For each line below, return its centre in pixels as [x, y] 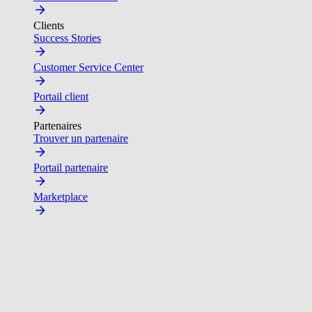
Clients [49, 25]
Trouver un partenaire [81, 138]
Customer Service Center [88, 67]
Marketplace [61, 197]
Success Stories [67, 38]
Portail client [61, 96]
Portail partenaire [71, 167]
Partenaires [57, 126]
